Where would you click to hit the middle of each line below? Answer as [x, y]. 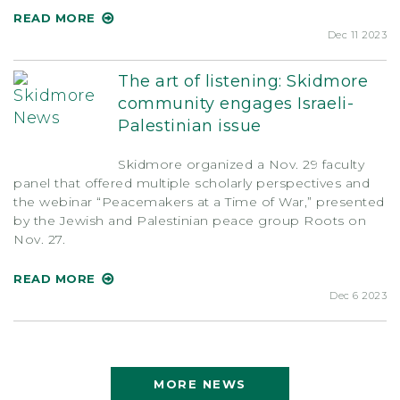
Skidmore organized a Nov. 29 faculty [241, 164]
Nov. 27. [39, 239]
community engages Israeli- [236, 103]
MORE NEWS [200, 383]
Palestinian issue [190, 125]
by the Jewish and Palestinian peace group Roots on [190, 220]
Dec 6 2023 [358, 295]
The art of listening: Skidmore [243, 81]
